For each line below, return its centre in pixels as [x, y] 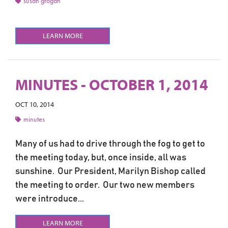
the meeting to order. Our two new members [105, 185]
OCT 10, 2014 [35, 104]
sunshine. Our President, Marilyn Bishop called [110, 171]
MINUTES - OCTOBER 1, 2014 [112, 84]
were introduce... [50, 199]
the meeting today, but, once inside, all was [101, 158]
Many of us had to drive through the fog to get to [110, 144]
